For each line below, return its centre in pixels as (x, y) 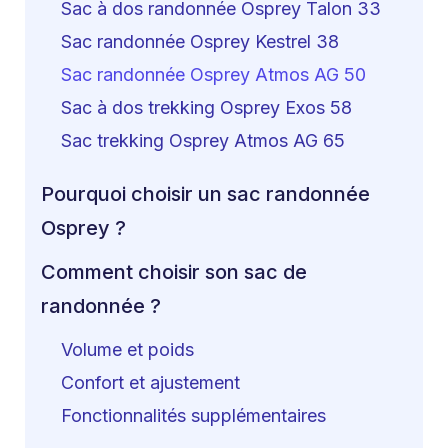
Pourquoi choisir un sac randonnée (205, 194)
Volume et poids (127, 349)
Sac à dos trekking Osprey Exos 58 (206, 108)
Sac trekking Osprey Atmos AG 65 (203, 141)
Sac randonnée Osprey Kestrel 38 (200, 41)
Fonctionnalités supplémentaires (193, 416)
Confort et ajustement (150, 383)
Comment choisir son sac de (174, 271)
